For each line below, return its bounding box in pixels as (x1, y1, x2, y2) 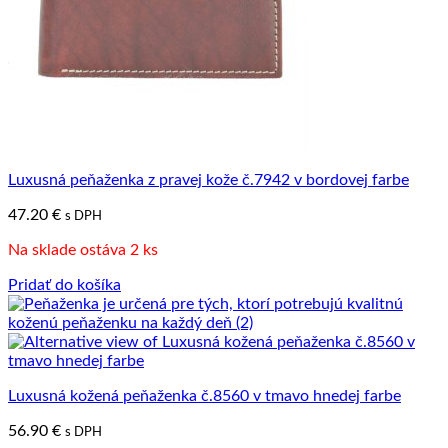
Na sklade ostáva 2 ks (8, 241, 158, 258)
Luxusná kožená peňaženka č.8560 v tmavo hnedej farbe (8, 387, 401, 404)
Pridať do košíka (8, 276, 121, 293)
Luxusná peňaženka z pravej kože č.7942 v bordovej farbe (8, 171, 409, 188)
